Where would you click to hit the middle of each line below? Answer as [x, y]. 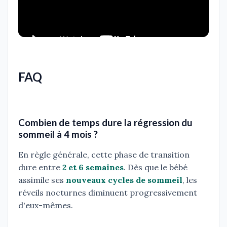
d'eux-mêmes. [46, 205]
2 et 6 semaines [93, 167]
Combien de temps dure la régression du [105, 122]
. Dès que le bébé [156, 167]
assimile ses [42, 180]
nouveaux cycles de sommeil [124, 180]
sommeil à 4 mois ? [58, 134]
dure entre [40, 167]
